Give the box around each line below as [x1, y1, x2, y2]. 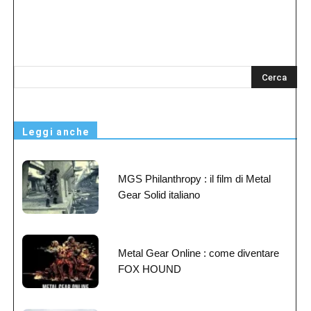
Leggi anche [22, 126, 90, 137]
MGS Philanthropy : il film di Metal [118, 172, 271, 185]
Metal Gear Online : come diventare [118, 246, 279, 259]
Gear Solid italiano [118, 188, 200, 201]
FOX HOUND [118, 262, 181, 275]
